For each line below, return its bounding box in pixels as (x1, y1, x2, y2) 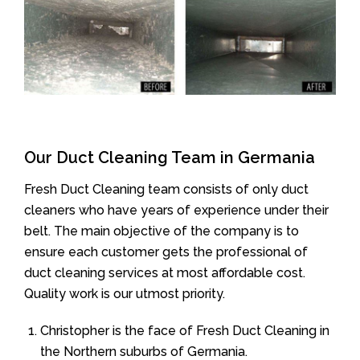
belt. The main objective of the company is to (24, 223, 299, 239)
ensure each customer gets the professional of (24, 243, 308, 260)
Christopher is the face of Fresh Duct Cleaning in (40, 322, 329, 338)
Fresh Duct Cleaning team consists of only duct (24, 181, 309, 197)
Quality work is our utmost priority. (24, 285, 225, 301)
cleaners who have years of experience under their (24, 202, 329, 218)
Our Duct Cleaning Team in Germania (24, 147, 315, 167)
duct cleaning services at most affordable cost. (24, 264, 305, 280)
